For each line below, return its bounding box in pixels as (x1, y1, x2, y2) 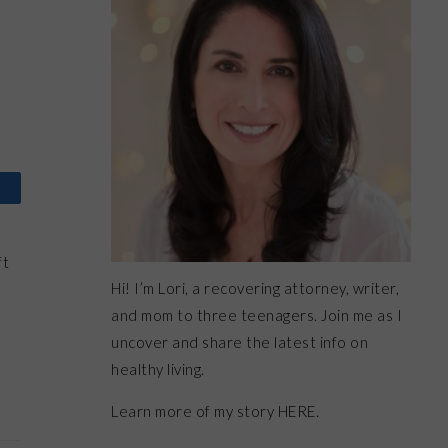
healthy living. (111, 360, 205, 378)
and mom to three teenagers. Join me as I (111, 306, 402, 324)
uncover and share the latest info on (111, 333, 368, 351)
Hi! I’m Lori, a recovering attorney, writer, (111, 279, 399, 297)
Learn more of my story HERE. (111, 402, 319, 420)
